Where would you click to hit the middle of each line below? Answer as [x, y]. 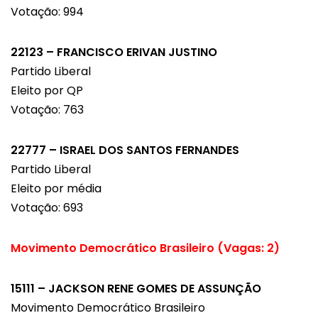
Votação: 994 [47, 12]
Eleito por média [56, 189]
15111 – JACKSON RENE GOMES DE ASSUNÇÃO [136, 289]
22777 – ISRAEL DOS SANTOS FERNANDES [125, 150]
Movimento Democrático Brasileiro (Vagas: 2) [145, 248]
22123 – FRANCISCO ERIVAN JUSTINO [114, 53]
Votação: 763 [47, 110]
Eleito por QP [47, 91]
